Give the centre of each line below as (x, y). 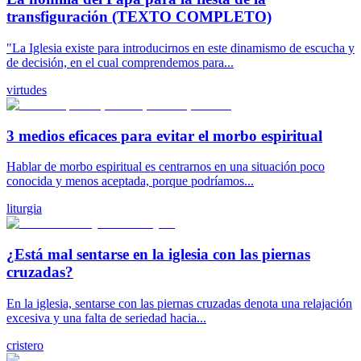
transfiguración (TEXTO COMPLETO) (139, 17)
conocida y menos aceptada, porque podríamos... (130, 181)
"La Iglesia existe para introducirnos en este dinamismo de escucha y (180, 48)
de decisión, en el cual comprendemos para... (120, 62)
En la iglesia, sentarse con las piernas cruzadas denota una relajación (179, 303)
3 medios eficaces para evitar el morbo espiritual (164, 135)
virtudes (27, 89)
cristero (25, 345)
